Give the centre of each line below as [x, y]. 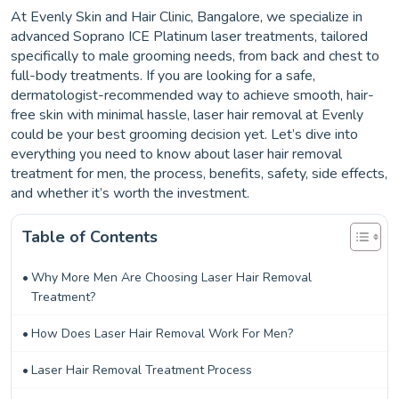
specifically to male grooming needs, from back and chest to [195, 56]
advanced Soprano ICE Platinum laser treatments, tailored [189, 36]
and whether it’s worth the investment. [130, 193]
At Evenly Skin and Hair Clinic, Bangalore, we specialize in [187, 16]
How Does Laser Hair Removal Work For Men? [162, 333]
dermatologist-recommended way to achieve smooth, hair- [192, 95]
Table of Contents [90, 236]
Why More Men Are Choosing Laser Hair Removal [171, 277]
